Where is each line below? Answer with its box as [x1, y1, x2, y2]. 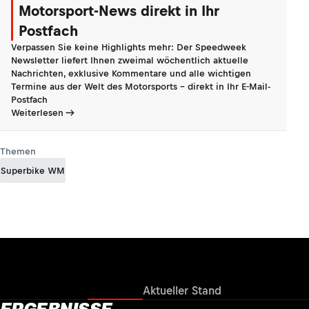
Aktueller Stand [143, 284, 221, 297]
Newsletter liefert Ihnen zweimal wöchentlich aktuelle [11, 55, 248, 66]
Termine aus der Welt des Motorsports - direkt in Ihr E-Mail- [11, 81, 270, 92]
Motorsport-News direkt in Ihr [19, 3, 219, 19]
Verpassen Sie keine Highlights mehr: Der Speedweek [11, 42, 246, 52]
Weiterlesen [11, 108, 63, 118]
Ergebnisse [88, 284, 143, 297]
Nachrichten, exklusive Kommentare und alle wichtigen [11, 68, 251, 79]
